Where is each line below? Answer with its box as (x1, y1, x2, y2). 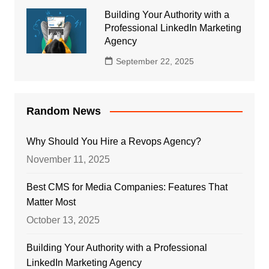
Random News (26, 104, 101, 117)
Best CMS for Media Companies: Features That (26, 181, 228, 192)
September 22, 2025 (115, 56, 194, 66)
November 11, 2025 (26, 154, 110, 165)
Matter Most (26, 196, 76, 207)
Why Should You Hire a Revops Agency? (26, 136, 201, 147)
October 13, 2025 (26, 214, 100, 225)
